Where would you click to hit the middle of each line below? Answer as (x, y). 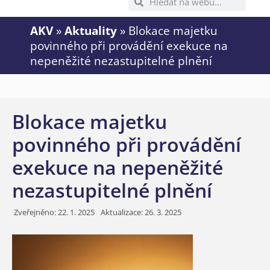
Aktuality (91, 31)
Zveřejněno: (35, 212)
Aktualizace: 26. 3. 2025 (141, 212)
